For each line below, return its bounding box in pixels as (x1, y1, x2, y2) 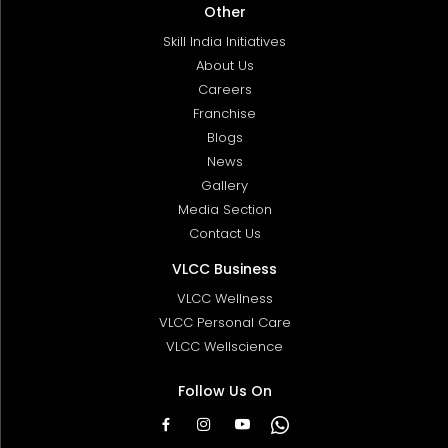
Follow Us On (177, 380, 272, 401)
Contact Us (188, 223, 261, 243)
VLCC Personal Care (158, 312, 291, 332)
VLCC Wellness (176, 288, 273, 308)
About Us (195, 55, 254, 75)
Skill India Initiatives (163, 31, 286, 51)
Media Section (177, 199, 272, 219)
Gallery (201, 175, 248, 195)
